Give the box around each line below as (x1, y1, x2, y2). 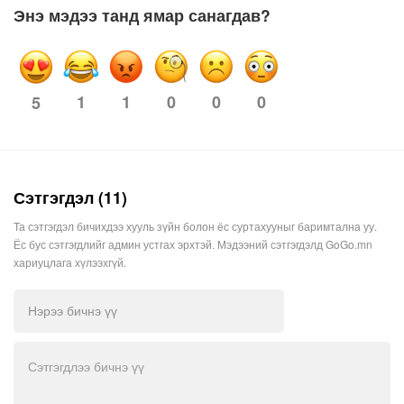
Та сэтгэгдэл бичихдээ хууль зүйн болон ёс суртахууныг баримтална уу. (14, 217, 377, 234)
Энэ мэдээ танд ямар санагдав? (14, 4, 271, 27)
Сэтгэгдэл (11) (14, 185, 127, 208)
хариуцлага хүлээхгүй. (14, 253, 126, 270)
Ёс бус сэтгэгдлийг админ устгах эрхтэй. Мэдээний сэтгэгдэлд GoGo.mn (14, 235, 372, 252)
